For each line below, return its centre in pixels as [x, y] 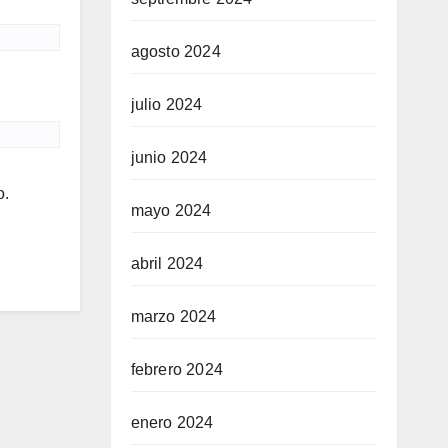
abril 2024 [167, 263]
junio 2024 [169, 157]
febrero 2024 [176, 369]
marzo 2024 [173, 316]
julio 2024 [166, 104]
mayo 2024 [171, 210]
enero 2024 [172, 422]
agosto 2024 [175, 51]
